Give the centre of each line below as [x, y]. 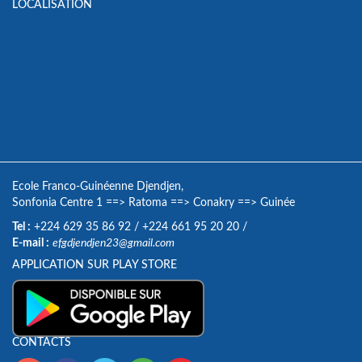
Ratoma [148, 203]
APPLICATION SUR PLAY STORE [95, 265]
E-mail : [31, 243]
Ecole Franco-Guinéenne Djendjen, [98, 187]
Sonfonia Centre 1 [57, 203]
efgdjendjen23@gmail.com [114, 243]
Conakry [214, 203]
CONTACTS [42, 343]
